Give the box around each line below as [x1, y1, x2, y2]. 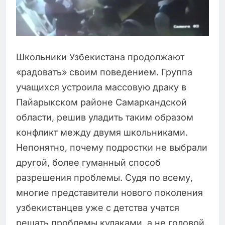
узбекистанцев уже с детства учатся [16, 202, 179, 213]
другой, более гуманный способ [16, 157, 161, 168]
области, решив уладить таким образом [16, 112, 193, 123]
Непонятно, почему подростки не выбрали [16, 142, 207, 153]
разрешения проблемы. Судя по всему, [16, 172, 193, 183]
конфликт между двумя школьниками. [16, 127, 188, 138]
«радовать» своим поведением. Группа [16, 67, 192, 78]
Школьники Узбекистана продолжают [16, 52, 184, 63]
